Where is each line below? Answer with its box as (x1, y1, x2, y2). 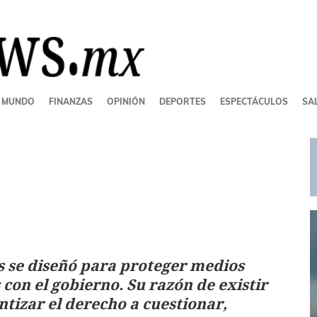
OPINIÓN (107, 96, 145, 107)
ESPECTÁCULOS (220, 96, 288, 107)
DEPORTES (159, 96, 206, 107)
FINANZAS (49, 96, 93, 107)
